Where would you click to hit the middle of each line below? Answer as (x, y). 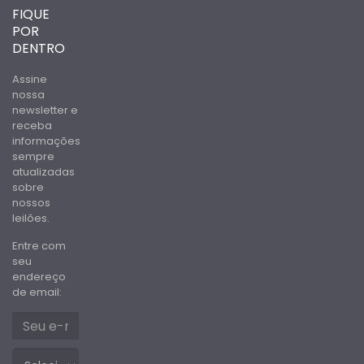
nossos (31, 203)
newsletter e (45, 110)
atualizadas (43, 172)
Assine (30, 79)
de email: (37, 292)
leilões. (31, 218)
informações (46, 141)
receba (32, 126)
